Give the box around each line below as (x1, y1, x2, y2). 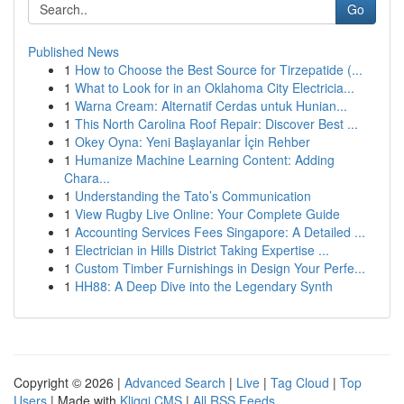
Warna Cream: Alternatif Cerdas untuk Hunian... (75, 96, 347, 115)
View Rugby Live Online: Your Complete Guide (75, 205, 340, 223)
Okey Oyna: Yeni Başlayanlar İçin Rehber (75, 133, 310, 151)
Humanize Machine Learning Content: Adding (75, 151, 335, 169)
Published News (28, 42, 119, 60)
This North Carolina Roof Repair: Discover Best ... (75, 115, 358, 133)
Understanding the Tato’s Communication (75, 187, 311, 205)
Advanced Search (124, 373, 225, 391)
